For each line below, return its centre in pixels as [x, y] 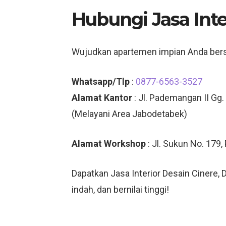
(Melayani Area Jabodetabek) [129, 114]
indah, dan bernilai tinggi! [120, 189]
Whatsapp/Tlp [101, 81]
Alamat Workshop [109, 144]
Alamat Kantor [102, 98]
